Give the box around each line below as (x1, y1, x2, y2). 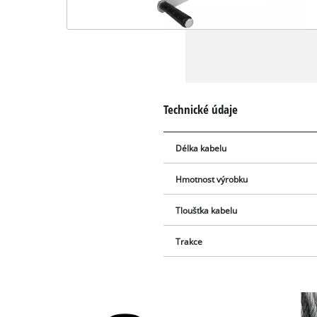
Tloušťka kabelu (175, 204, 238, 216)
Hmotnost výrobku (175, 173, 248, 185)
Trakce (175, 236, 203, 247)
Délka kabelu (175, 142, 227, 154)
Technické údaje (163, 100, 238, 117)
